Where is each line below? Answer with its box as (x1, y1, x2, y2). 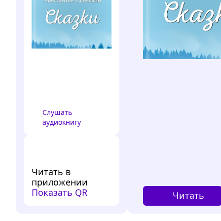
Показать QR (32, 186, 87, 198)
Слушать (42, 107, 72, 117)
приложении (32, 176, 88, 188)
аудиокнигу (42, 117, 81, 127)
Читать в (32, 165, 71, 178)
